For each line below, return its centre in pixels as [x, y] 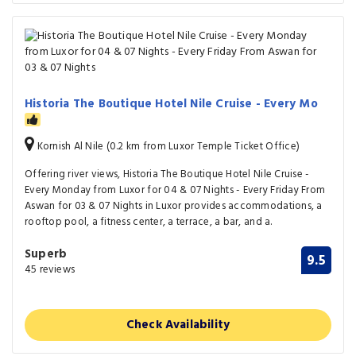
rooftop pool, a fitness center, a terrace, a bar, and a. [149, 222]
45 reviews [50, 270]
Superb [46, 255]
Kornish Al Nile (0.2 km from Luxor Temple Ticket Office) [167, 147]
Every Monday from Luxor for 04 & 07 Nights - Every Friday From [175, 191]
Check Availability [178, 325]
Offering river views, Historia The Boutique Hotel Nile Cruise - [167, 175]
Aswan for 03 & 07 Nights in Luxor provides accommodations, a [174, 207]
